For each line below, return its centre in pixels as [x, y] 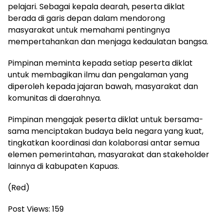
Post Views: [29, 209]
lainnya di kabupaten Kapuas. [64, 166]
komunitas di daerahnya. [54, 98]
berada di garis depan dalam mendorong [86, 18]
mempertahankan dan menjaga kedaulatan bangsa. [108, 41]
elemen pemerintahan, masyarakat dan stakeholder [109, 154]
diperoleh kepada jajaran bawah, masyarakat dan [103, 86]
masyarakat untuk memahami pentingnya [89, 30]
